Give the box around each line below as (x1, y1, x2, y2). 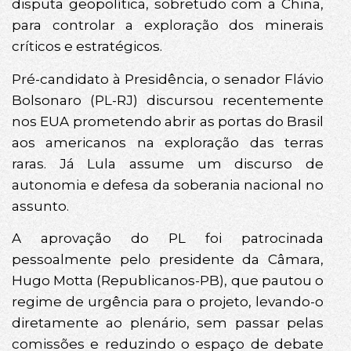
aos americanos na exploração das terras (12, 134, 324, 150)
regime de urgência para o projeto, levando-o (12, 293, 324, 309)
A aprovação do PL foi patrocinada (12, 230, 324, 246)
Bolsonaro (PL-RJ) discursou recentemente (12, 92, 324, 108)
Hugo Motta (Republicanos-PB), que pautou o (12, 272, 324, 288)
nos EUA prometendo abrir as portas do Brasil (12, 113, 324, 129)
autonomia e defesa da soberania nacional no (12, 176, 324, 193)
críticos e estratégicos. (12, 38, 162, 55)
